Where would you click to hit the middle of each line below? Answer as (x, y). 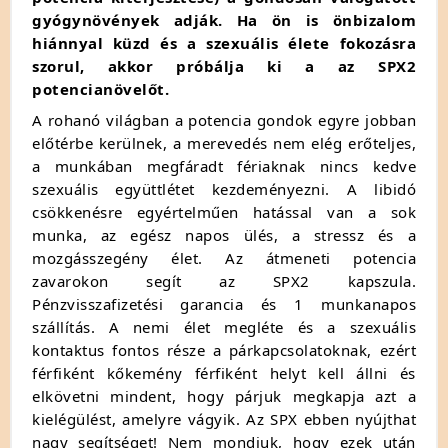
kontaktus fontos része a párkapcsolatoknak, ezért (224, 349)
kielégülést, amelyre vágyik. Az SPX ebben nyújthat (224, 418)
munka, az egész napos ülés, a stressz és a (224, 234)
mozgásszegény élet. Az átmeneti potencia (224, 257)
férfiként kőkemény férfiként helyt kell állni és (224, 372)
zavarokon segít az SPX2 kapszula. (224, 280)
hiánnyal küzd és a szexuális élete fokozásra (224, 42)
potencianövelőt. (103, 88)
